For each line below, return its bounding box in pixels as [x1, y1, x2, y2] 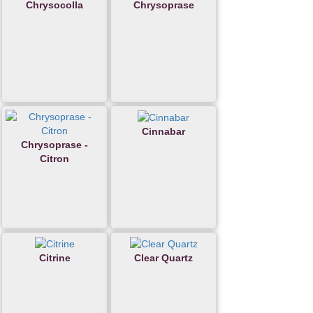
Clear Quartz [134, 252, 193, 264]
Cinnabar [142, 126, 185, 138]
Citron [40, 152, 69, 164]
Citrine [38, 252, 71, 264]
